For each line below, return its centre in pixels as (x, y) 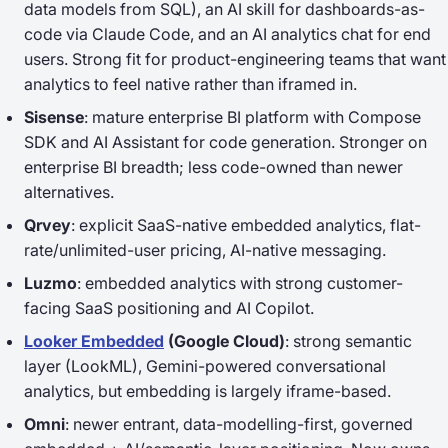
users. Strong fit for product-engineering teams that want (235, 59)
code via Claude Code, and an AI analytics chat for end (227, 34)
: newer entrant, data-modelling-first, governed (239, 424)
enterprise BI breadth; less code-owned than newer (213, 167)
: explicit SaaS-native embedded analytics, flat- (246, 225)
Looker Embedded (94, 341)
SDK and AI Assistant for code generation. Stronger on (225, 142)
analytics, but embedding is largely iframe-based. (207, 391)
